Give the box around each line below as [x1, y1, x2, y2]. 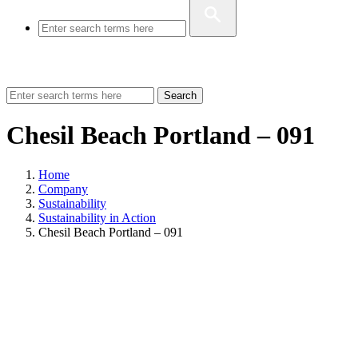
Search [164, 89, 197, 101]
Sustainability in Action [38, 210, 156, 225]
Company [38, 181, 88, 196]
